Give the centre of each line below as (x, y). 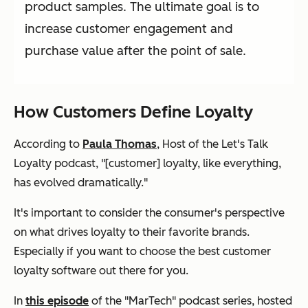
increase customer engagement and (129, 29)
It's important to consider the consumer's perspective (149, 212)
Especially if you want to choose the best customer (142, 251)
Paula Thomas (120, 144)
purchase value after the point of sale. (135, 51)
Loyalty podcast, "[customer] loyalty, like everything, (147, 163)
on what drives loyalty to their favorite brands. (132, 232)
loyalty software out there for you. (101, 270)
